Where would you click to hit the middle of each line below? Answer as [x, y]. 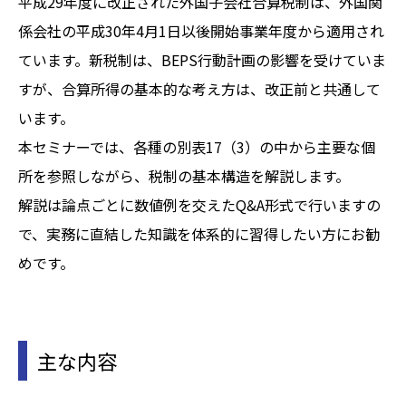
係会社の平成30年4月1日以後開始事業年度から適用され [201, 30]
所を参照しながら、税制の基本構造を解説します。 [184, 175]
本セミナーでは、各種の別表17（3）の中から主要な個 [197, 146]
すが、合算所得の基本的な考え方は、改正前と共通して [199, 88]
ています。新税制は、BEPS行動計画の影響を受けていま [202, 59]
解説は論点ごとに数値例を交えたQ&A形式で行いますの [199, 204]
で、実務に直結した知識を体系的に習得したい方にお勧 [199, 233]
